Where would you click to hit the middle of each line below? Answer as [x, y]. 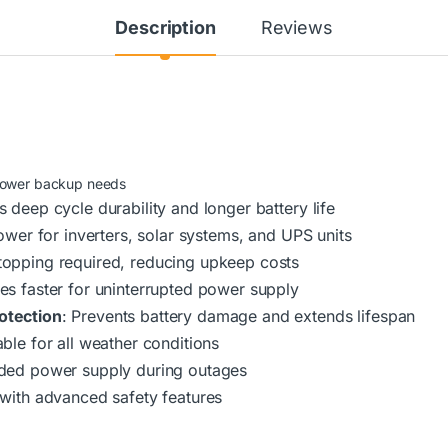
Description [165, 28]
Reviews [296, 28]
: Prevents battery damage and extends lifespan [238, 316]
